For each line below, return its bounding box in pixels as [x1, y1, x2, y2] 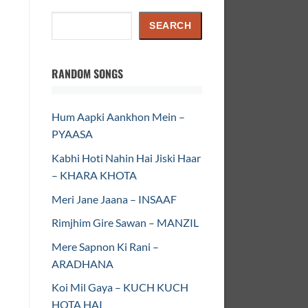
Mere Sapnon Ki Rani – [52, 239, 159, 253]
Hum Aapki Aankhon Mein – [52, 110, 185, 124]
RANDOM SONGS [52, 65, 123, 82]
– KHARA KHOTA [52, 168, 137, 182]
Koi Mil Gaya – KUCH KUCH [52, 280, 188, 294]
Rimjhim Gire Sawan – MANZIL [52, 216, 199, 230]
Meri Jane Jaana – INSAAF [52, 192, 177, 206]
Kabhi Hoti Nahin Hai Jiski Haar [52, 151, 201, 165]
